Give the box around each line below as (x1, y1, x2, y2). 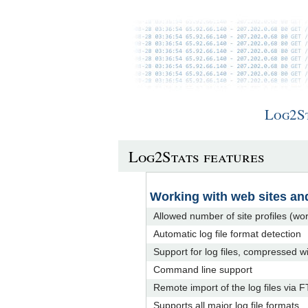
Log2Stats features (129, 145, 265, 166)
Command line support (153, 264, 252, 275)
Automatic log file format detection (153, 228, 301, 239)
